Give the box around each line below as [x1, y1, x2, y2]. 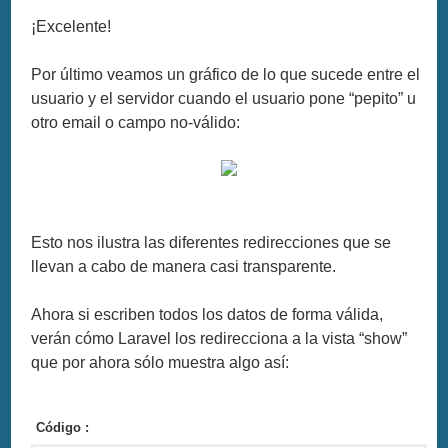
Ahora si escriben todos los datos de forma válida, [31, 305, 384, 323]
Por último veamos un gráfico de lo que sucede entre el [31, 65, 421, 83]
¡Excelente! [31, 17, 112, 35]
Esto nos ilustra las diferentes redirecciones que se [31, 233, 392, 251]
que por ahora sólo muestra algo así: [31, 353, 290, 371]
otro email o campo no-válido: [31, 113, 241, 131]
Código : [36, 420, 90, 436]
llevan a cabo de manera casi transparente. [31, 257, 337, 275]
